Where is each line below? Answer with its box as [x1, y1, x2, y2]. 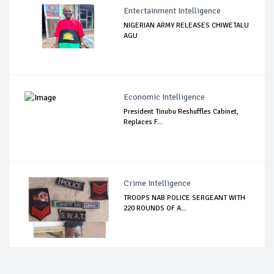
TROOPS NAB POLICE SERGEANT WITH [124, 193, 246, 202]
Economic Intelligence [124, 91, 206, 102]
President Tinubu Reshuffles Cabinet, [124, 106, 239, 116]
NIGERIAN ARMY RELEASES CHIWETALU [124, 20, 250, 30]
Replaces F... [124, 117, 163, 127]
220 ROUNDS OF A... [124, 203, 187, 213]
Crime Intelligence [124, 177, 191, 188]
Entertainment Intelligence [124, 5, 221, 16]
